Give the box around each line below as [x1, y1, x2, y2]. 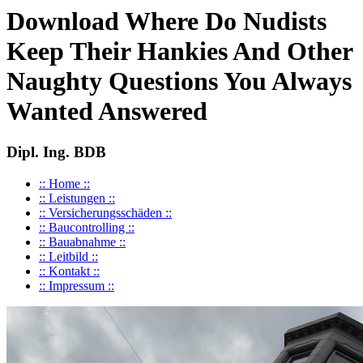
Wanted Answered [6, 96, 207, 126]
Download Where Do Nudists [6, 6, 327, 36]
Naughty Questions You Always [6, 66, 352, 96]
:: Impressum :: [39, 279, 114, 293]
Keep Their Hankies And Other [6, 36, 352, 66]
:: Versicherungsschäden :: [39, 206, 172, 220]
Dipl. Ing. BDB [6, 143, 106, 161]
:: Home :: [39, 177, 90, 191]
